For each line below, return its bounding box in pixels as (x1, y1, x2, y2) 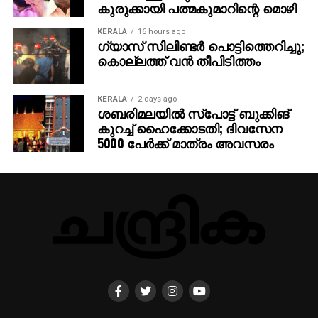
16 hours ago (137, 26, 185, 36)
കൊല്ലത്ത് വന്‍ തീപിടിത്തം (97, 50, 261, 70)
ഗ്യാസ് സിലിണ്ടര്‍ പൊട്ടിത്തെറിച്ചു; (97, 35, 305, 55)
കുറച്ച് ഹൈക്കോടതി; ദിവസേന (97, 118, 283, 137)
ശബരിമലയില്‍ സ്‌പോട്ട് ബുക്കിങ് (97, 103, 289, 122)
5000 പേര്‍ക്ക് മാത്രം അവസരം (97, 133, 274, 152)
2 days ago (137, 94, 177, 104)
